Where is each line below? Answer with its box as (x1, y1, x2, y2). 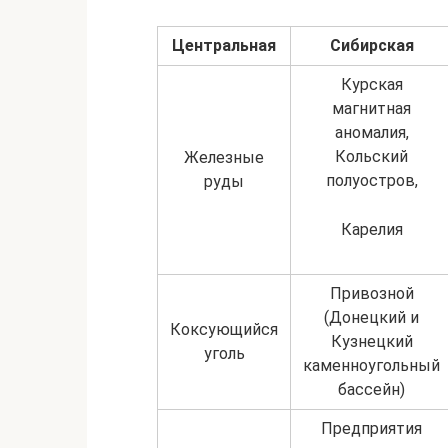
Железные (184, 147, 264, 167)
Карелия (340, 219, 403, 239)
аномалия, (334, 122, 409, 142)
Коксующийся (170, 319, 278, 339)
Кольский (335, 146, 408, 166)
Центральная (172, 35, 276, 55)
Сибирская (329, 35, 414, 55)
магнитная (332, 98, 411, 118)
